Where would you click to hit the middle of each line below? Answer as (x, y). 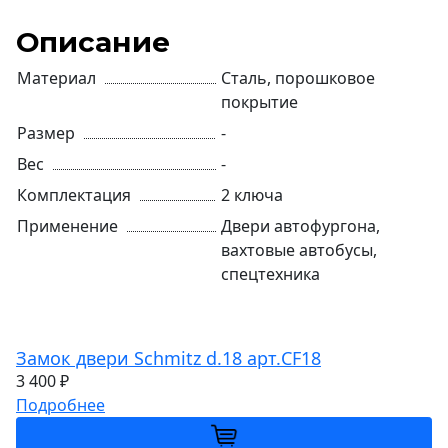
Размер (48, 133)
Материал (58, 78)
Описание (93, 42)
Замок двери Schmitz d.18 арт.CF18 (168, 358)
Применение (69, 226)
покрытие (259, 102)
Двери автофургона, (300, 226)
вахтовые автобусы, (299, 250)
